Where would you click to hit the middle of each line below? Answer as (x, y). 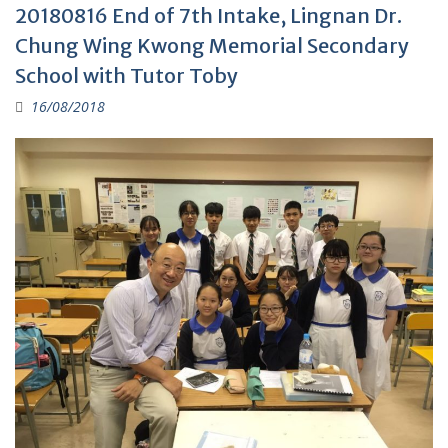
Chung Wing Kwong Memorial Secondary (212, 45)
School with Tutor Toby (126, 75)
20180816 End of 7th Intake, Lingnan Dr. (208, 15)
